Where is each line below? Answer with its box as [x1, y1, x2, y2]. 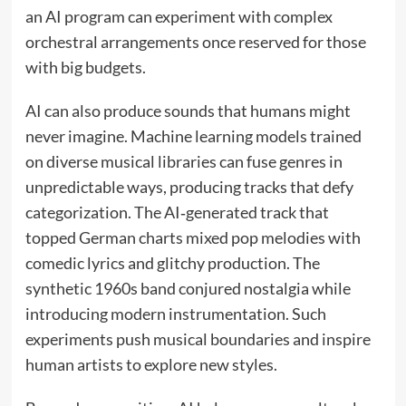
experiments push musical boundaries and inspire [24, 328, 371, 349]
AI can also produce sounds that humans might [24, 100, 351, 121]
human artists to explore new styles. [24, 353, 277, 374]
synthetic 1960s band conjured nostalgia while [24, 277, 351, 298]
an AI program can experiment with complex [24, 5, 333, 26]
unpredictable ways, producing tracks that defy [24, 176, 353, 197]
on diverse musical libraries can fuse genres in [24, 150, 343, 171]
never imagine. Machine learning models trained [24, 125, 362, 146]
